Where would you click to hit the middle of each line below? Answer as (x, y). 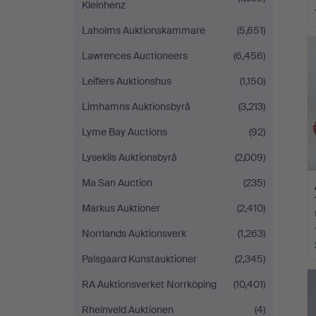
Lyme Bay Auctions (124, 132)
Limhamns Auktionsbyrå (136, 107)
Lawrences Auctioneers (135, 56)
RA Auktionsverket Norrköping (149, 284)
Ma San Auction (117, 183)
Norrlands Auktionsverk (134, 233)
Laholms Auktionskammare (144, 30)
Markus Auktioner (121, 208)
